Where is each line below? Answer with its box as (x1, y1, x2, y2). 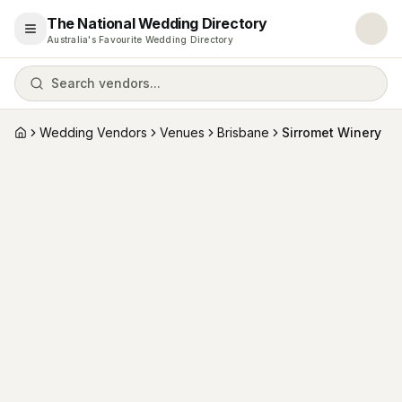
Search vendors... (51, 75, 161, 91)
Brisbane (217, 125, 269, 140)
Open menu (29, 28, 102, 44)
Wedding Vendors (39, 125, 147, 140)
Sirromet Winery (282, 125, 381, 140)
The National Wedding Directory (47, 14, 267, 32)
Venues (160, 125, 205, 140)
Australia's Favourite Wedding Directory (47, 34, 233, 45)
